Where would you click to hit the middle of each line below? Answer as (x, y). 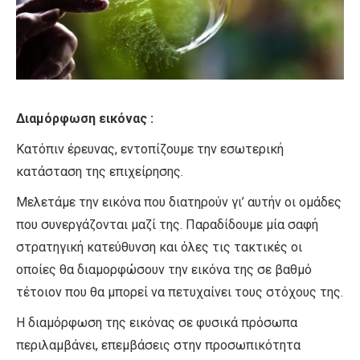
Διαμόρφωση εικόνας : (85, 119)
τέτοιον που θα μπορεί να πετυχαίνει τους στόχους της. (180, 292)
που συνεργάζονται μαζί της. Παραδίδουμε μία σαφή (167, 225)
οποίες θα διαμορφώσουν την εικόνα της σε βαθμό (164, 270)
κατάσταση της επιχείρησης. (100, 172)
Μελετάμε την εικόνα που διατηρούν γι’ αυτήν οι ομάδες (179, 202)
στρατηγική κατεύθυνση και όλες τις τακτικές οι (159, 247)
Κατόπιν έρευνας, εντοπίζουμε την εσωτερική (150, 149)
